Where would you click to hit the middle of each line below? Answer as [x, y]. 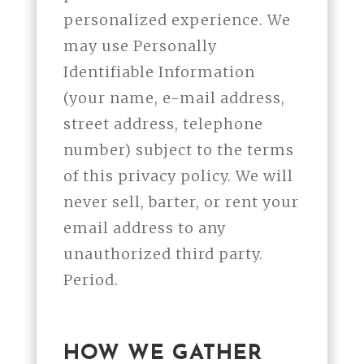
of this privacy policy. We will [178, 176]
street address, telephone [163, 124]
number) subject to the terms [178, 150]
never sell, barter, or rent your [181, 202]
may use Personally [140, 46]
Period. [91, 280]
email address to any [144, 228]
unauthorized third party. [163, 254]
